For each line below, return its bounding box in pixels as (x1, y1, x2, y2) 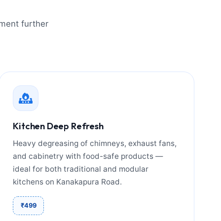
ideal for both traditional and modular (13, 164, 149, 174)
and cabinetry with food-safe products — (13, 151, 163, 161)
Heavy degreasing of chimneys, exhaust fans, (13, 139, 177, 148)
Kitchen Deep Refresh (13, 120, 104, 132)
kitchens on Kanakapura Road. (13, 177, 122, 187)
